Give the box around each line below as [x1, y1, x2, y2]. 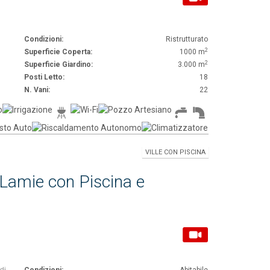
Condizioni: [24, 35, 63, 43]
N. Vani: [24, 86, 50, 94]
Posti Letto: [24, 73, 64, 81]
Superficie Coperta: [24, 48, 92, 56]
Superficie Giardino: [24, 60, 93, 69]
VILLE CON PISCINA [145, 148, 206, 156]
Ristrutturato [166, 35, 209, 43]
